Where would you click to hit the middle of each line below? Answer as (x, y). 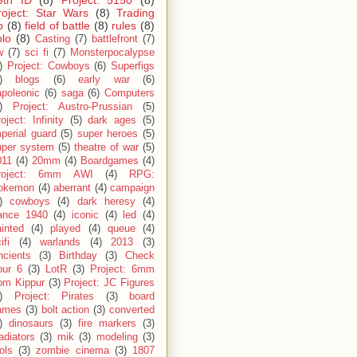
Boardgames (110, 161)
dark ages (112, 121)
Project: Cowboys (48, 67)
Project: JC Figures (110, 283)
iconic (86, 216)
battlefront (115, 39)
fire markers (107, 324)
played (66, 229)
